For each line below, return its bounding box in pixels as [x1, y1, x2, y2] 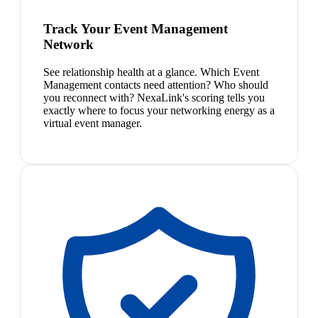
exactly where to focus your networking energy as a [43, 104, 275, 116]
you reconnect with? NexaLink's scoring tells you [43, 91, 265, 104]
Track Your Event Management [43, 21, 228, 37]
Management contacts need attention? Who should [43, 78, 268, 91]
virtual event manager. [43, 116, 142, 129]
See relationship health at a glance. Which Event [43, 65, 259, 78]
